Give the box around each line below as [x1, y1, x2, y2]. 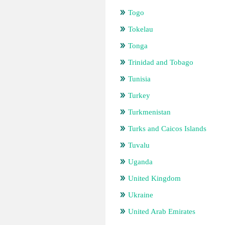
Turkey [128, 91, 150, 99]
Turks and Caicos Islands [128, 125, 206, 133]
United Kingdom [128, 174, 181, 182]
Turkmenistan [128, 108, 171, 116]
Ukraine [128, 191, 153, 199]
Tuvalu [128, 141, 150, 149]
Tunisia [128, 75, 151, 83]
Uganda [128, 158, 153, 166]
